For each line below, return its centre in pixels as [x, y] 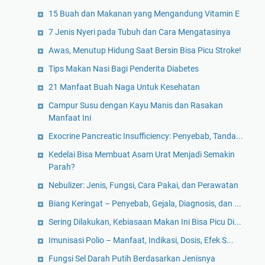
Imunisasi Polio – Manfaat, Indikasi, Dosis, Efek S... [141, 240]
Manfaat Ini [70, 118]
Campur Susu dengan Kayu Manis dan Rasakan [136, 106]
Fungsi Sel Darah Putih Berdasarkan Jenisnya [132, 259]
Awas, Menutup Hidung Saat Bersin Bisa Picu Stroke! [145, 51]
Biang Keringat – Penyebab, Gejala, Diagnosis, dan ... [145, 204]
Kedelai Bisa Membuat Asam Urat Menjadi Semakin [142, 155]
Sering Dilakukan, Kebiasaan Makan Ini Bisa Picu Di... [145, 222]
